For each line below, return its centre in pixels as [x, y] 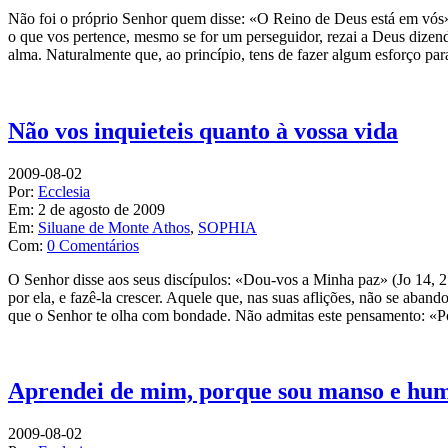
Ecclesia [64, 191]
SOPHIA [227, 227]
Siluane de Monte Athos [114, 227]
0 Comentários [93, 245]
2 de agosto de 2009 [101, 209]
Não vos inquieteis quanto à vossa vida [203, 130]
